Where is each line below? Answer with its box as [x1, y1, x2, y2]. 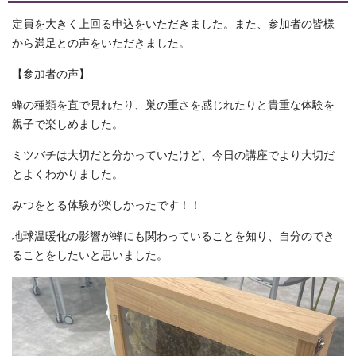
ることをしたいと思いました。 [12, 250, 168, 262]
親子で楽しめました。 [12, 118, 123, 131]
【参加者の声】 [12, 68, 90, 81]
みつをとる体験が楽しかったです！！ [12, 199, 201, 212]
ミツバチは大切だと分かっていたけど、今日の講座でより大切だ [12, 149, 335, 162]
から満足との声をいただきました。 [12, 37, 190, 50]
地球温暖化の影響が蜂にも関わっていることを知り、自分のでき [12, 230, 335, 243]
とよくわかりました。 [12, 168, 123, 181]
